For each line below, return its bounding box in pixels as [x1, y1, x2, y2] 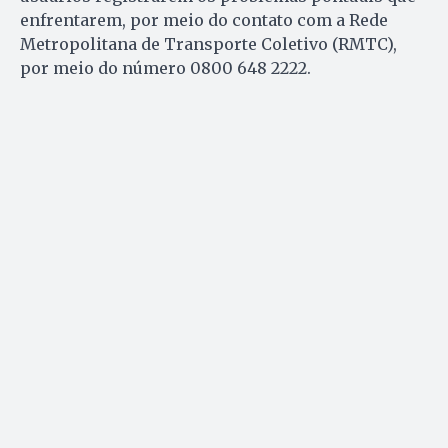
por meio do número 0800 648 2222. [20, 57, 311, 78]
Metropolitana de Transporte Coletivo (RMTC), [20, 33, 397, 54]
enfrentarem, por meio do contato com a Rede [20, 9, 388, 30]
